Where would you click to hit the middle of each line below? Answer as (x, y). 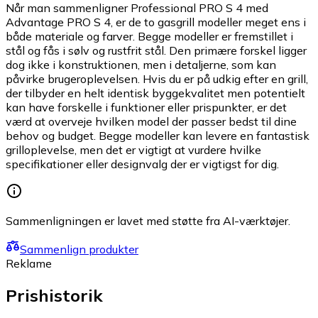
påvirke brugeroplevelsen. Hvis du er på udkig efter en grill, (157, 79)
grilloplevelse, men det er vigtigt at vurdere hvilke (133, 150)
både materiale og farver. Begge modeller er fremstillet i (149, 37)
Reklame (29, 264)
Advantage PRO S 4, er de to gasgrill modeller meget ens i (156, 22)
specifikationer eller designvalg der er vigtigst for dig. (142, 164)
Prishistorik (54, 296)
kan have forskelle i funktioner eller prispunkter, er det (146, 108)
